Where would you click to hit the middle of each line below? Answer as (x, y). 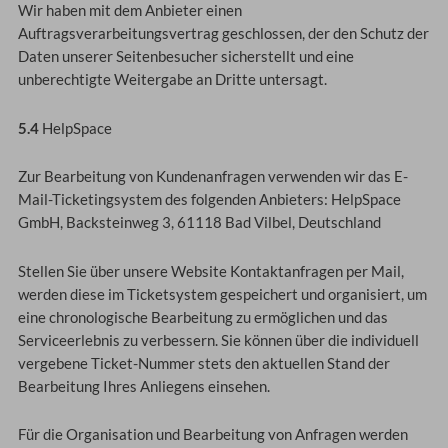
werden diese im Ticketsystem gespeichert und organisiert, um (222, 294)
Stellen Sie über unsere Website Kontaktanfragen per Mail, (210, 271)
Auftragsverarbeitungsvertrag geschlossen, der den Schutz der (223, 33)
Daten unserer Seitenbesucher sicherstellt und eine (185, 56)
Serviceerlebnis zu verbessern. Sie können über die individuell (218, 340)
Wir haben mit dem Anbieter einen (129, 10)
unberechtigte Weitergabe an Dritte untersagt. (172, 79)
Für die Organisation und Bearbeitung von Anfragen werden (212, 435)
